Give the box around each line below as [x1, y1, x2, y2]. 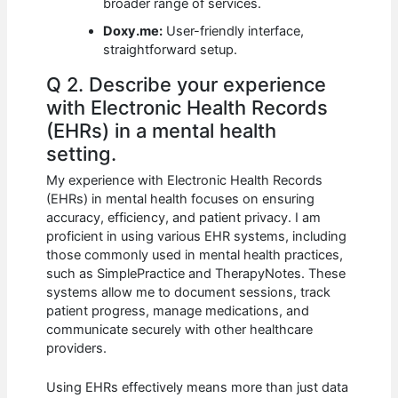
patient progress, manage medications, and [46, 302, 310, 319]
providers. [46, 339, 107, 356]
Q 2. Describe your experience [46, 72, 327, 96]
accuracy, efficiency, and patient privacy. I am [46, 209, 322, 226]
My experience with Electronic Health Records [46, 171, 323, 188]
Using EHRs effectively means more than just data [46, 379, 349, 396]
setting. [46, 141, 117, 165]
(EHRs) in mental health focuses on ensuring [46, 190, 315, 207]
